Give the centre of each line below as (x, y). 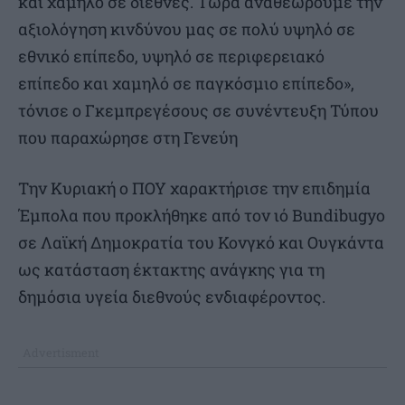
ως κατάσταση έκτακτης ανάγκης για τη (171, 269)
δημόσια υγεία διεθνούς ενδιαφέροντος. (172, 296)
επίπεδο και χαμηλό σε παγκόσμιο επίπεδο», (186, 83)
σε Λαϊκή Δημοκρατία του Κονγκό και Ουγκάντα (201, 242)
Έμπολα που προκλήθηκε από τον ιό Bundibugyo (202, 215)
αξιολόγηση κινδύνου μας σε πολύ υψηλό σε (187, 28)
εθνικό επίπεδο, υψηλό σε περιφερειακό (171, 56)
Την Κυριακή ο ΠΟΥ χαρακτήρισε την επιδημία (194, 188)
